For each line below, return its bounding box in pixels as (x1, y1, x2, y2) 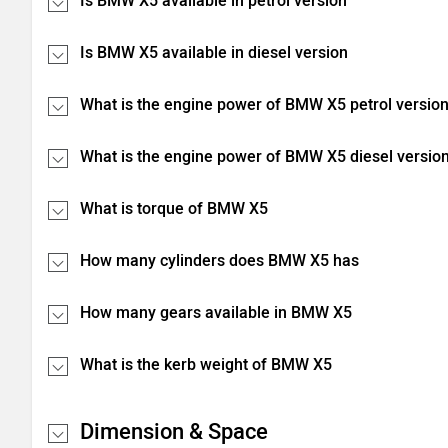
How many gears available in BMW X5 (80, 303, 352, 322)
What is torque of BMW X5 (80, 199, 268, 218)
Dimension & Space (80, 418, 268, 445)
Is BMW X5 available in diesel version (80, 43, 348, 62)
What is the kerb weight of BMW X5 (80, 355, 332, 374)
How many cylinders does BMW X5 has (80, 251, 359, 270)
